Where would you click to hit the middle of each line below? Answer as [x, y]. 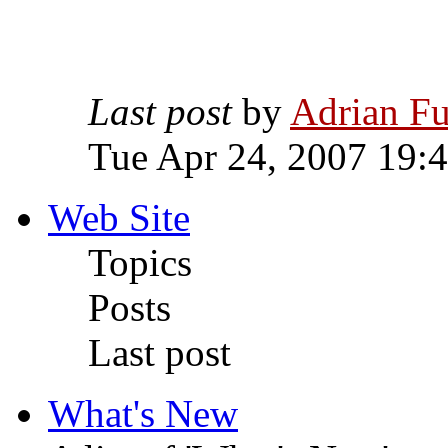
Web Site [119, 218]
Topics [140, 263]
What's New [143, 414]
